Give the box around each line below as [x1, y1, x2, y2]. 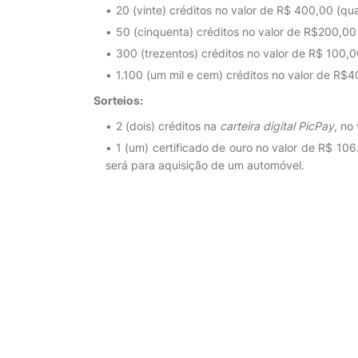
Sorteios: [93, 93, 143, 107]
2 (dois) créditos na [116, 119, 220, 133]
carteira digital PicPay [220, 119, 334, 133]
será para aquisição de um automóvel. [105, 158, 304, 172]
